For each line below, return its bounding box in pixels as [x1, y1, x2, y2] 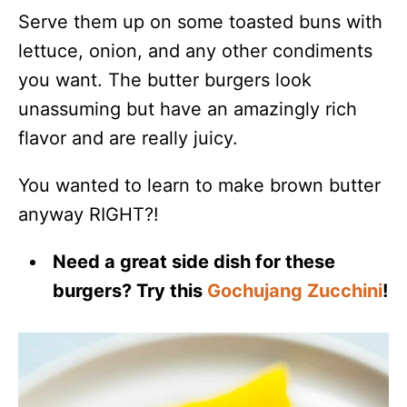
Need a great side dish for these [53, 251, 336, 273]
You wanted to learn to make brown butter [18, 174, 381, 196]
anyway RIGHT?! [18, 203, 159, 225]
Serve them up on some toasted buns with [18, 11, 382, 33]
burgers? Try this [53, 280, 208, 302]
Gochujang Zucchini [207, 280, 383, 302]
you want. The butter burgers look [18, 69, 312, 91]
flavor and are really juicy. [18, 127, 238, 149]
